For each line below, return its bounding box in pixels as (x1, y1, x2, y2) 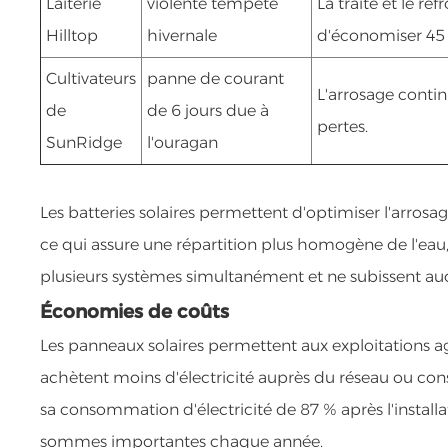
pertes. (317, 116, 369, 136)
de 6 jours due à (147, 100, 270, 120)
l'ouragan (147, 132, 219, 152)
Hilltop (46, 25, 99, 45)
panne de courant (147, 68, 285, 88)
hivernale (147, 25, 218, 45)
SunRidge (46, 132, 123, 152)
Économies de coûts (40, 299, 230, 323)
